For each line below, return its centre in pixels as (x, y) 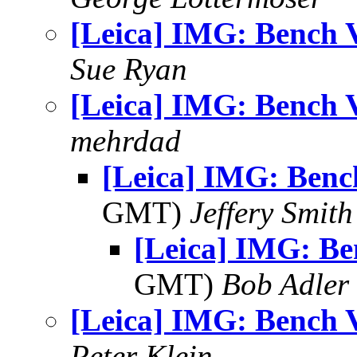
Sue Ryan (129, 69)
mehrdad (126, 141)
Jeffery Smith (271, 212)
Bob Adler (285, 284)
